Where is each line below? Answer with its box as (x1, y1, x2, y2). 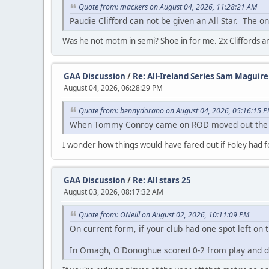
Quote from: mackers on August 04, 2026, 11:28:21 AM (79, 2, 257, 13)
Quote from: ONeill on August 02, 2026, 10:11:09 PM (79, 209, 249, 220)
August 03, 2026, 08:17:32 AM (64, 186, 163, 197)
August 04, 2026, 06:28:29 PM (64, 83, 163, 94)
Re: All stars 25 (133, 174, 191, 186)
